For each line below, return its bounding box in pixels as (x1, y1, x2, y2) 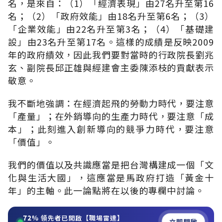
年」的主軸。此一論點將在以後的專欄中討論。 (8, 183, 205, 197)
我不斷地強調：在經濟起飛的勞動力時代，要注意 (8, 96, 214, 110)
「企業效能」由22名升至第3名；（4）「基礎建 (8, 22, 214, 35)
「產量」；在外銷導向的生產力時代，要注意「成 (8, 109, 214, 122)
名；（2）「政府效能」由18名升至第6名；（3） (8, 9, 214, 22)
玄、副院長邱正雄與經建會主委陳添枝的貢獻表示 (8, 60, 214, 74)
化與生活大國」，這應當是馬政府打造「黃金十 (8, 170, 214, 184)
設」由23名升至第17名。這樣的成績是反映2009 (8, 35, 214, 48)
